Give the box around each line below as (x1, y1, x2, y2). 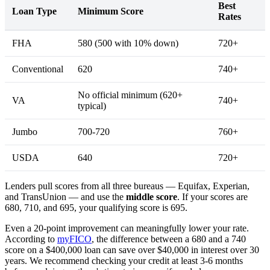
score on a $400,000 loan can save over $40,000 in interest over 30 (5, 244, 259, 255)
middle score (126, 191, 177, 202)
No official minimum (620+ (78, 89, 183, 100)
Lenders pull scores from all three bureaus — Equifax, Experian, (5, 180, 250, 191)
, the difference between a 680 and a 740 (92, 233, 246, 244)
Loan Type (12, 5, 57, 16)
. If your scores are (177, 191, 248, 202)
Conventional (12, 63, 63, 74)
